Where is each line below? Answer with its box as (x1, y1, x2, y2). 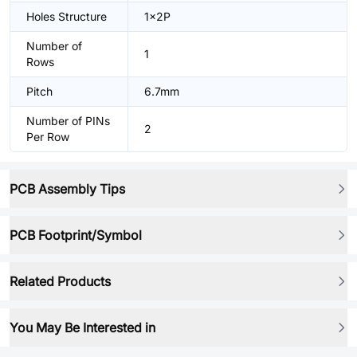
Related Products (10, 273, 111, 289)
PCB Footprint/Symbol (10, 227, 142, 243)
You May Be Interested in (10, 320, 155, 335)
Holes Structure (26, 10, 107, 23)
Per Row (26, 130, 69, 143)
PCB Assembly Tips (10, 181, 125, 197)
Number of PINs (26, 114, 110, 127)
